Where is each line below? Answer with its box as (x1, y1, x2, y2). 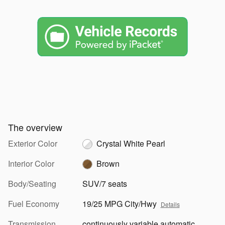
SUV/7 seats (82, 177, 127, 189)
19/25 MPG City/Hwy (82, 197, 157, 209)
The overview (8, 120, 62, 134)
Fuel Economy (8, 197, 59, 209)
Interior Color (8, 157, 54, 169)
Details (160, 199, 180, 208)
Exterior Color (8, 137, 57, 149)
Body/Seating (8, 177, 56, 189)
